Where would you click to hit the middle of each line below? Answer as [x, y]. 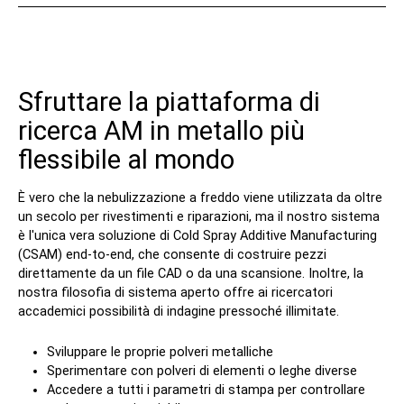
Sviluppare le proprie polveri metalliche [161, 352]
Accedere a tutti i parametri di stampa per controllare [207, 390]
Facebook [58, 254]
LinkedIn [91, 254]
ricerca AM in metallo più [162, 130]
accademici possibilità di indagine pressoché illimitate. [179, 311]
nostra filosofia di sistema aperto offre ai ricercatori [176, 292]
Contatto [61, 41]
